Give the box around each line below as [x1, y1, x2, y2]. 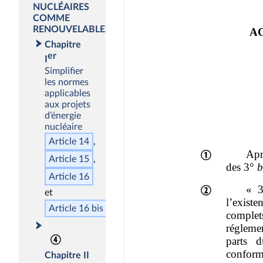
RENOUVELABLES [33, 25, 110, 35]
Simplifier [45, 66, 83, 76]
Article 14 [49, 136, 89, 146]
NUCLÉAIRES [33, 2, 89, 12]
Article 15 [49, 154, 89, 164]
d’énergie [45, 110, 81, 120]
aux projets [45, 99, 90, 109]
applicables [45, 88, 90, 98]
